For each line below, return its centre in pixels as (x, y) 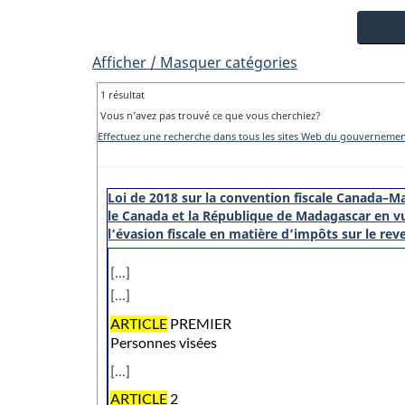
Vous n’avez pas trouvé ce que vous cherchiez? (211, 116)
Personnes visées (164, 342)
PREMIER (199, 323)
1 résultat (122, 95)
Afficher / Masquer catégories (195, 63)
